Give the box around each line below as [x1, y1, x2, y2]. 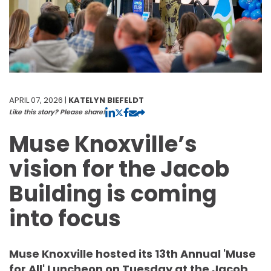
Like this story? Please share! [9, 106, 105, 117]
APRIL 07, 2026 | [9, 94, 68, 106]
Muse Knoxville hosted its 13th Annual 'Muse [9, 246, 256, 261]
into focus [9, 203, 121, 234]
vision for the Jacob [9, 153, 229, 184]
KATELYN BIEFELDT [68, 94, 144, 106]
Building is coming [9, 178, 217, 209]
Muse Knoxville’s [9, 128, 197, 160]
